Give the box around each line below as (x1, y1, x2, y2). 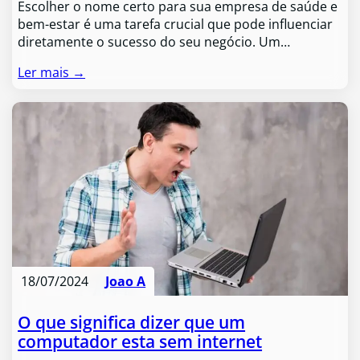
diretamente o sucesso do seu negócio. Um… (18, 32, 291, 51)
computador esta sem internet (18, 330, 263, 354)
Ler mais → (18, 63, 86, 81)
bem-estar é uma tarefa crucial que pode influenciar (18, 14, 333, 33)
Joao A (105, 272, 146, 291)
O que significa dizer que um (18, 311, 246, 334)
